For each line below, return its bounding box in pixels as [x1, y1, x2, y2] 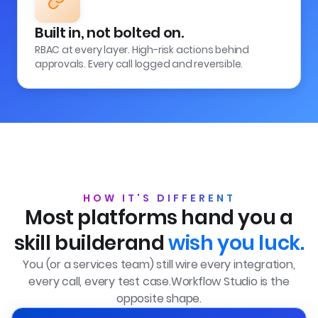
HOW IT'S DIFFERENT [82, 190, 236, 205]
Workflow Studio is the [170, 273, 290, 290]
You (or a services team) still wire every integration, [23, 256, 295, 273]
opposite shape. [116, 290, 202, 307]
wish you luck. [168, 229, 305, 257]
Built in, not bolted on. [35, 22, 184, 43]
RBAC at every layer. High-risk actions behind [35, 42, 250, 57]
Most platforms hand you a [25, 203, 293, 231]
